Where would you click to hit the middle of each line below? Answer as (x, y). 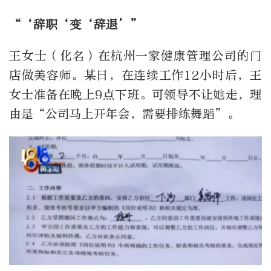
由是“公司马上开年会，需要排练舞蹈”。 (124, 114)
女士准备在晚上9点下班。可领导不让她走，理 (135, 95)
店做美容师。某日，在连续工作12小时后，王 (135, 76)
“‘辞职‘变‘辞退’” (76, 25)
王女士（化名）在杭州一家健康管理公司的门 (135, 56)
